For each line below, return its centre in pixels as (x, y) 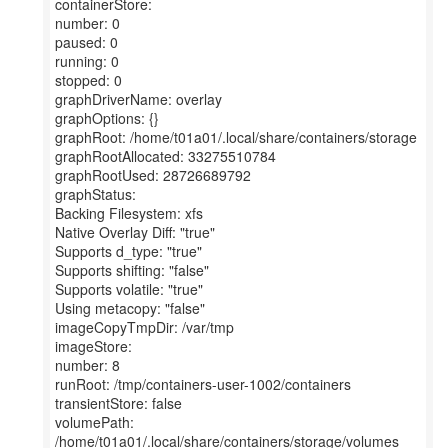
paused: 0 (86, 42)
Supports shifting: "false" (132, 270)
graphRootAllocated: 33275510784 (165, 156)
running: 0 (87, 61)
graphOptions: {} (107, 118)
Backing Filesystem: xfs (129, 213)
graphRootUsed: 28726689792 (153, 175)
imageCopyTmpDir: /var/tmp (144, 327)
